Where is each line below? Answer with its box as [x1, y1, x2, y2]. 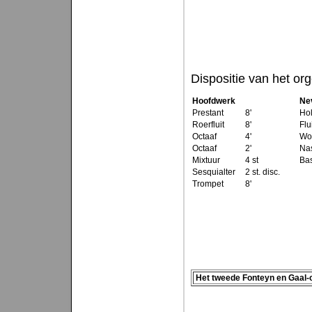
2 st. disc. [244, 167, 280, 177]
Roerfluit [192, 120, 224, 130]
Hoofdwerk [192, 96, 235, 106]
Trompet [192, 179, 224, 189]
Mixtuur [192, 155, 220, 165]
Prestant [192, 108, 224, 118]
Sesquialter [192, 167, 235, 177]
